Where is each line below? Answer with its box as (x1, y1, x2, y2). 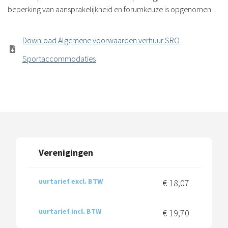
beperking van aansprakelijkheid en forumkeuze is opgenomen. (8, 4, 213, 14)
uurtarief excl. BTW (39, 176, 103, 186)
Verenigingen (39, 146, 93, 158)
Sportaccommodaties (22, 53, 96, 64)
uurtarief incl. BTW (39, 206, 101, 216)
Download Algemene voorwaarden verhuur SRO (22, 35, 180, 45)
